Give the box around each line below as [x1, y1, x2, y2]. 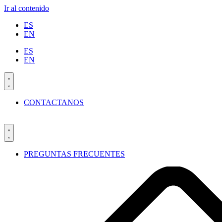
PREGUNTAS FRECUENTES [24, 150, 125, 158]
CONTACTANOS [24, 98, 84, 107]
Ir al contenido [4, 4, 49, 12]
